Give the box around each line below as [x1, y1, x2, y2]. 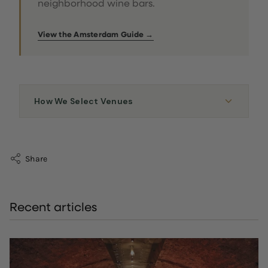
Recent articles [10, 199, 97, 215]
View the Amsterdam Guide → [38, 29, 154, 40]
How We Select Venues [34, 96, 133, 107]
